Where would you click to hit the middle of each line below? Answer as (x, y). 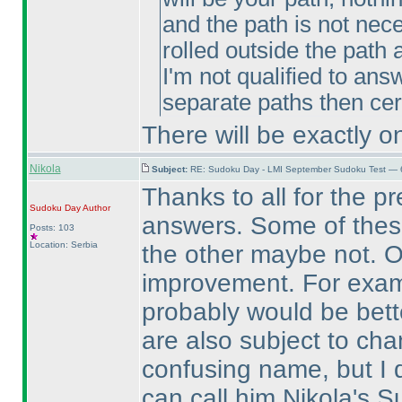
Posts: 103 (52, 227)
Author (95, 208)
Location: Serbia (63, 245)
